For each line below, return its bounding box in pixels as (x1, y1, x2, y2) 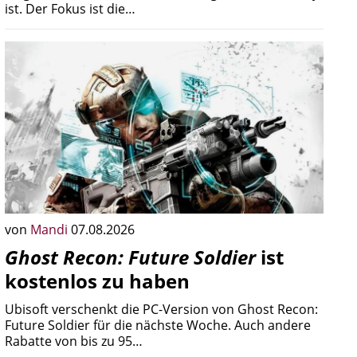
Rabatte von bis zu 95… (5, 332, 143, 350)
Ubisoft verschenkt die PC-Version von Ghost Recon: (5, 300, 318, 318)
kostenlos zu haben (5, 268, 190, 294)
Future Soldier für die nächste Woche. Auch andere (5, 316, 311, 334)
